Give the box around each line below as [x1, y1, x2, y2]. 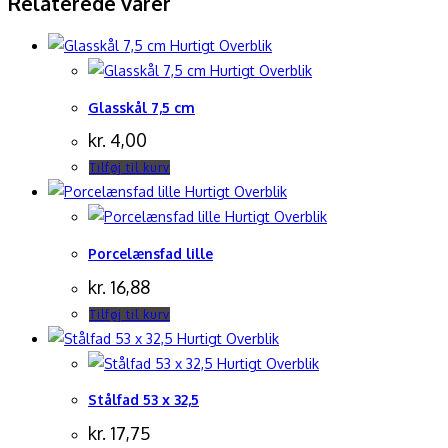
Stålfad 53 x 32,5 [88, 391, 199, 409]
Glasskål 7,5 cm [88, 98, 195, 116]
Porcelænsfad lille [88, 245, 213, 263]
